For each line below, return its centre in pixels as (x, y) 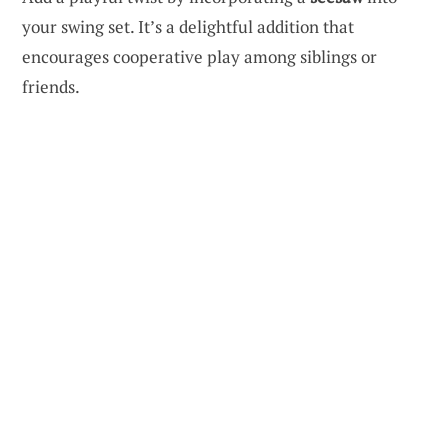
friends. (51, 87)
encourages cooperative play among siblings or (199, 57)
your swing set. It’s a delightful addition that (188, 27)
